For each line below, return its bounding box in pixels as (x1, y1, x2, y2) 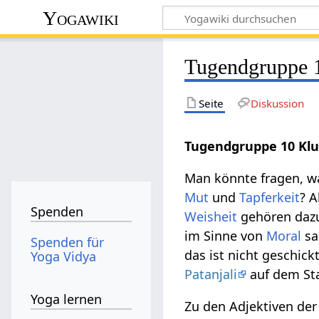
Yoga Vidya (31, 247, 97, 265)
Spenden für (31, 233, 105, 251)
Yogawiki (43, 6, 120, 29)
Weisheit (184, 207, 238, 225)
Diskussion (250, 95, 304, 110)
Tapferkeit (239, 188, 300, 206)
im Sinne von (184, 226, 267, 244)
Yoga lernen (31, 291, 103, 308)
